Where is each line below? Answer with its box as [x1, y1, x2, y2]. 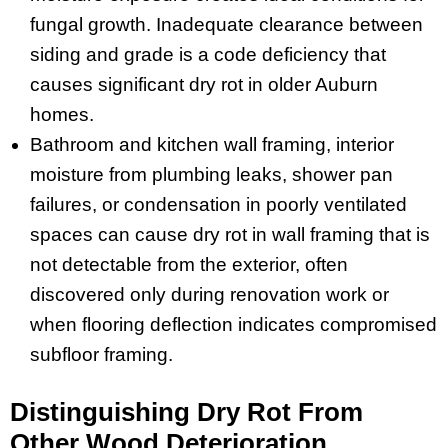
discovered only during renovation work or [30, 283, 389, 305]
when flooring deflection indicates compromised [30, 313, 437, 335]
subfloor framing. [30, 343, 173, 365]
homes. [30, 103, 94, 125]
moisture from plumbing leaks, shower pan [30, 163, 393, 185]
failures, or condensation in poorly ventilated [30, 193, 407, 215]
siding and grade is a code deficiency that [30, 43, 386, 65]
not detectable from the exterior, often [30, 253, 348, 275]
